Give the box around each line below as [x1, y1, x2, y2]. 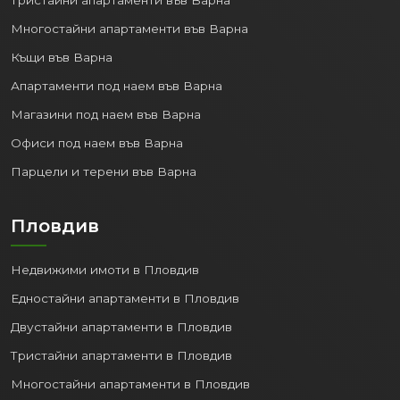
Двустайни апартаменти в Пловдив [11, 319, 232, 334]
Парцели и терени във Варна [11, 163, 196, 179]
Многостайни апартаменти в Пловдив [11, 376, 250, 391]
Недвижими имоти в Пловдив [11, 262, 199, 277]
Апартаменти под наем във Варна [11, 78, 222, 93]
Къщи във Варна [11, 49, 112, 64]
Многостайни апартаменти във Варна [11, 21, 248, 36]
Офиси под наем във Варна [11, 135, 183, 150]
